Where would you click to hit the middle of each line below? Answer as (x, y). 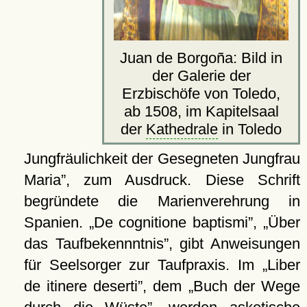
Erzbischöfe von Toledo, (201, 93)
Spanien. (56, 222)
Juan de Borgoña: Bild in (201, 58)
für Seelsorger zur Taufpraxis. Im (143, 265)
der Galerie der (201, 75)
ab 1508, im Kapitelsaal (201, 111)
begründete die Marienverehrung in (162, 201)
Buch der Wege (247, 286)
